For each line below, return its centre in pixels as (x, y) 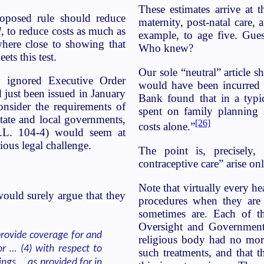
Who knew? (166, 48)
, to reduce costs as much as (64, 31)
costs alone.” (167, 127)
